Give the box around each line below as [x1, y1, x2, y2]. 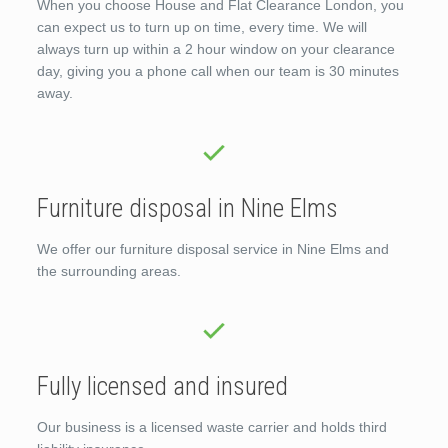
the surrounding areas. [36, 262, 181, 279]
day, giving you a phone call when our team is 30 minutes [36, 62, 399, 79]
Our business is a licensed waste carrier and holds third [36, 418, 387, 435]
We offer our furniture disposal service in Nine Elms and [36, 240, 389, 257]
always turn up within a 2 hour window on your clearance [36, 40, 395, 57]
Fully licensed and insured [36, 371, 288, 401]
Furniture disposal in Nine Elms [36, 193, 338, 223]
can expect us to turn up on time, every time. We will [36, 18, 367, 35]
